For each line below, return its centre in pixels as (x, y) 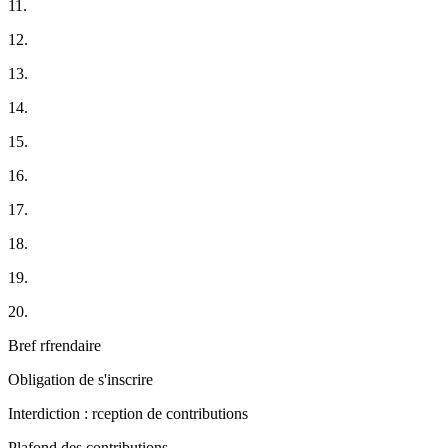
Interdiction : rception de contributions (128, 414)
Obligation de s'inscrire (80, 380)
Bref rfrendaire (54, 346)
